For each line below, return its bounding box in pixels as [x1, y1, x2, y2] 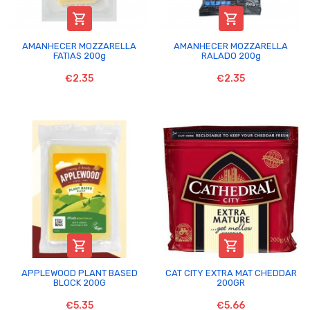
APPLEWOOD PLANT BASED [21, 267, 138, 278]
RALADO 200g [201, 50, 261, 61]
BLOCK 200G [53, 277, 106, 288]
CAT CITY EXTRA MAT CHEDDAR [165, 267, 297, 278]
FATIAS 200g [53, 50, 106, 61]
